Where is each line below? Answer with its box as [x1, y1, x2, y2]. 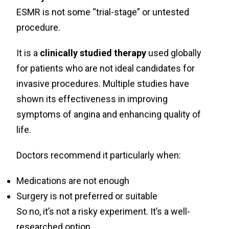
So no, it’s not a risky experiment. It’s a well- [16, 206, 191, 217]
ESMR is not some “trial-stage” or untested [16, 7, 190, 17]
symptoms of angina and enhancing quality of [16, 109, 201, 120]
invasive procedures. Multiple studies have [16, 78, 190, 89]
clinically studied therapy [40, 48, 147, 58]
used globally [146, 48, 202, 58]
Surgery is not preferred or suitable [16, 191, 158, 201]
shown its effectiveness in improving [16, 94, 168, 104]
